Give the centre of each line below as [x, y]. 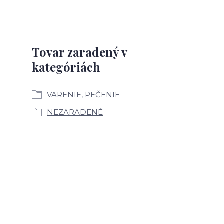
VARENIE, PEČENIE [83, 95]
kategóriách [66, 67]
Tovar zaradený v [79, 52]
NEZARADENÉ [75, 112]
